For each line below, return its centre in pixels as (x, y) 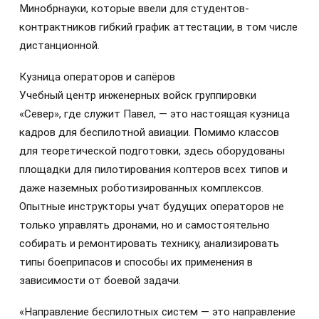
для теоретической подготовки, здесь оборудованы (152, 151)
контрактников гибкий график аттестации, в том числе (158, 27)
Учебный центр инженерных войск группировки (138, 96)
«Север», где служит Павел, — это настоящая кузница (155, 114)
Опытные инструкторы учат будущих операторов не (152, 207)
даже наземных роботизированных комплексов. (141, 188)
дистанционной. (59, 46)
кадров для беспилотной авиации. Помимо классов (149, 133)
